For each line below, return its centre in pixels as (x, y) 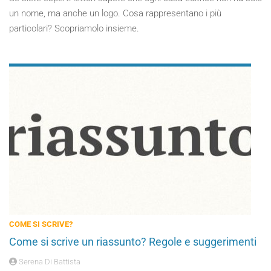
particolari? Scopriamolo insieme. (74, 28)
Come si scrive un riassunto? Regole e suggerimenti (133, 242)
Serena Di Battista (49, 262)
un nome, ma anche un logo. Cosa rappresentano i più (115, 13)
